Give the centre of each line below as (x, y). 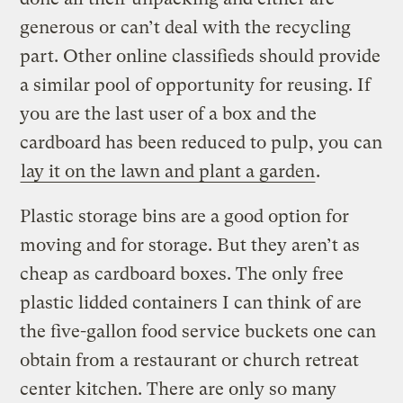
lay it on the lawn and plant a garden (168, 171)
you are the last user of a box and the (169, 113)
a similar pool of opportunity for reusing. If (196, 85)
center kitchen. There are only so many (179, 389)
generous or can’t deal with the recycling (186, 27)
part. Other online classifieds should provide (201, 56)
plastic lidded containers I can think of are (191, 302)
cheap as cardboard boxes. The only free (182, 273)
